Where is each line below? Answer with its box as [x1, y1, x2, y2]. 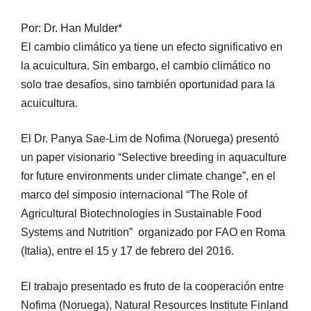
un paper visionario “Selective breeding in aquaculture [21, 151, 287, 163]
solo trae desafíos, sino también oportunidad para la [21, 78, 275, 90]
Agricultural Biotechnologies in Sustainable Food [21, 207, 262, 219]
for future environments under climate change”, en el [21, 169, 276, 182]
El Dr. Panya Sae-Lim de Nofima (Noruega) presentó [21, 132, 279, 144]
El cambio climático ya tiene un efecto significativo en [21, 40, 283, 53]
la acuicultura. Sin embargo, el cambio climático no [21, 59, 271, 72]
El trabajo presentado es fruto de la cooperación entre [21, 280, 284, 292]
